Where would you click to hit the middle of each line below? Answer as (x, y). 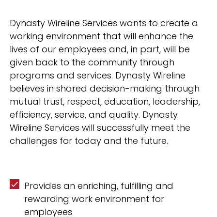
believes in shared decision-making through (105, 88)
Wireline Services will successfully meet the (100, 128)
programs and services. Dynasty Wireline (98, 75)
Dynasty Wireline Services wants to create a (104, 23)
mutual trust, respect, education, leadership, (105, 101)
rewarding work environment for (94, 199)
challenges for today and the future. (89, 141)
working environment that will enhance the (101, 36)
